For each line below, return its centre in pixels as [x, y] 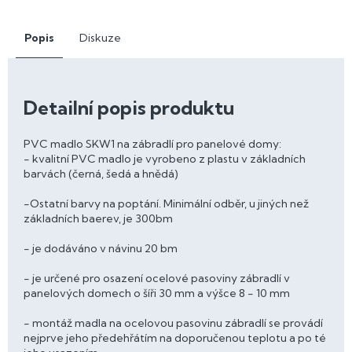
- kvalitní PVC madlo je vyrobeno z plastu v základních [165, 158]
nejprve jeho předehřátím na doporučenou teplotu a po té [175, 337]
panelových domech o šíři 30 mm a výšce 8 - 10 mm [157, 293]
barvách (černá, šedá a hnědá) [101, 173]
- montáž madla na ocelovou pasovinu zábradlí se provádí [173, 323]
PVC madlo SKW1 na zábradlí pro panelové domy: [152, 143]
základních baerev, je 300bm [98, 218]
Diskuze [100, 37]
